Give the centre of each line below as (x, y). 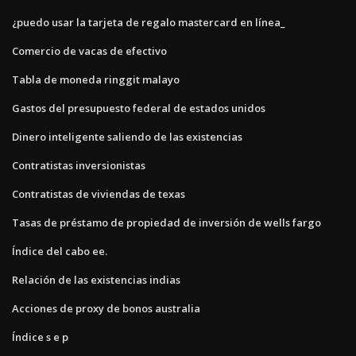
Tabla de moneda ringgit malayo (96, 79)
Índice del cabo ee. (60, 251)
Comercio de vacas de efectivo (89, 50)
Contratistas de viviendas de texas (99, 193)
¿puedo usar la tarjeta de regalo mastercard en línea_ (149, 22)
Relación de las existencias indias (96, 279)
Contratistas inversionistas (79, 165)
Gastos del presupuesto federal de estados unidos (139, 108)
